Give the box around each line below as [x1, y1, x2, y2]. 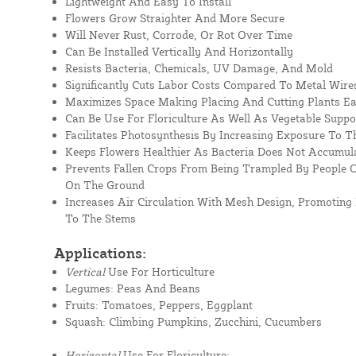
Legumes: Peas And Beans [64, 281, 200, 295]
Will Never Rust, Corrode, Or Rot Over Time [64, 28, 292, 41]
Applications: [53, 244, 146, 261]
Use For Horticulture [104, 265, 215, 278]
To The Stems [64, 211, 136, 225]
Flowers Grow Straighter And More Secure [64, 11, 284, 25]
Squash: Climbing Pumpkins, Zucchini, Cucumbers [64, 315, 322, 328]
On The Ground [64, 178, 145, 192]
